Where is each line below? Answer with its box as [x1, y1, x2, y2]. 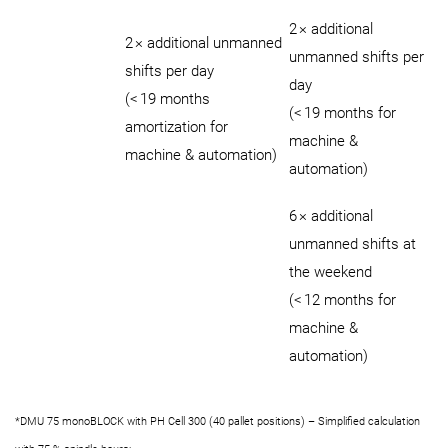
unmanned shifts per [289, 48, 424, 67]
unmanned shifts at [289, 235, 416, 254]
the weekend [289, 263, 376, 282]
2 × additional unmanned [125, 34, 282, 53]
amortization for [125, 118, 228, 137]
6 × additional [289, 207, 373, 226]
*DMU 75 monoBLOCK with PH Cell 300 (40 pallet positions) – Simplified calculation [15, 415, 420, 428]
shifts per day [125, 62, 214, 81]
